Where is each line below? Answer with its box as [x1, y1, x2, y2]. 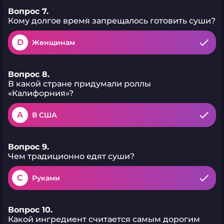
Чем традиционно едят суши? [8, 151, 134, 161]
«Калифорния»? [8, 88, 73, 98]
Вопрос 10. [8, 205, 52, 214]
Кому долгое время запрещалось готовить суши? [8, 16, 215, 25]
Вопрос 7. [8, 6, 48, 16]
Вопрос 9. [8, 142, 49, 151]
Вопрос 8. [8, 69, 49, 79]
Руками [32, 173, 60, 182]
